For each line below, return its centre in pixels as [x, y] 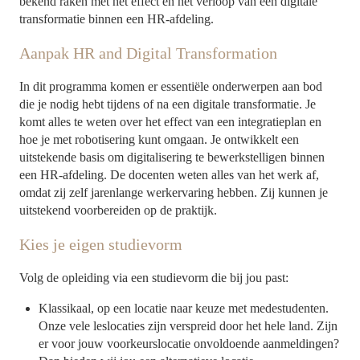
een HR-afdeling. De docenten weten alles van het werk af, [170, 175]
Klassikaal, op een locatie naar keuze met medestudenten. [184, 308]
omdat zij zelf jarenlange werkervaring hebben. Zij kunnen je [174, 193]
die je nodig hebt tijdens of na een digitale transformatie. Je [168, 104]
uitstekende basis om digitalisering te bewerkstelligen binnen [172, 157]
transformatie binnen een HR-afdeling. [117, 19]
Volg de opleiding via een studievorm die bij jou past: [154, 277]
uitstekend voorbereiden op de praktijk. [119, 211]
